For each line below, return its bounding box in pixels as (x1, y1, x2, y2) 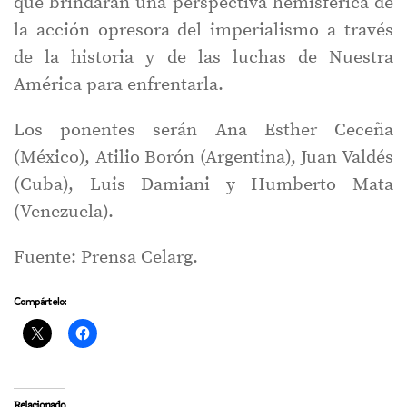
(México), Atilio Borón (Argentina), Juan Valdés (14, 146, 393, 170)
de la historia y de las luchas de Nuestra (14, 46, 393, 70)
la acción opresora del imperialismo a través (14, 19, 393, 43)
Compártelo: (14, 293, 66, 310)
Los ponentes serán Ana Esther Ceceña (14, 119, 393, 143)
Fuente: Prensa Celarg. (14, 246, 198, 270)
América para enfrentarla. (14, 74, 223, 97)
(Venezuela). (14, 201, 114, 224)
